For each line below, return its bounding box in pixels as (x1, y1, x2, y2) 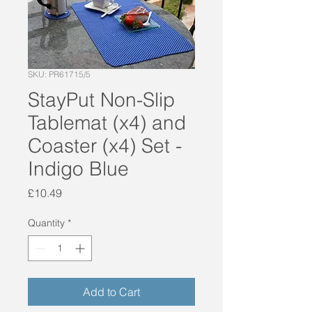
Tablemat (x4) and (28, 110, 186, 134)
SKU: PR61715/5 (28, 68, 91, 79)
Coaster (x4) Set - (28, 133, 182, 157)
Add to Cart (83, 284, 140, 299)
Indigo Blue (28, 156, 129, 180)
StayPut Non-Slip (28, 87, 175, 111)
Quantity (28, 216, 65, 229)
